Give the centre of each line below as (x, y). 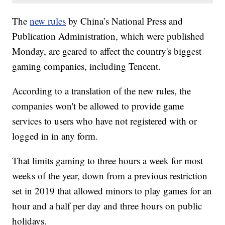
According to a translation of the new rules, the (102, 91)
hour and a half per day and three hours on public (107, 206)
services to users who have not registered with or (105, 121)
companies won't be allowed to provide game (98, 106)
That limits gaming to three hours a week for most (108, 161)
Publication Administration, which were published (108, 36)
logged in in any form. (55, 136)
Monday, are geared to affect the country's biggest (107, 51)
